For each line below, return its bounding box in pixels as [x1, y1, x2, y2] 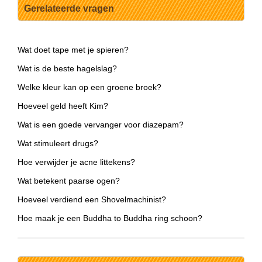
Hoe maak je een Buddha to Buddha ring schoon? [18, 213, 202, 223]
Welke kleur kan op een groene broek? [18, 82, 161, 92]
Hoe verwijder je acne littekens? [18, 157, 135, 167]
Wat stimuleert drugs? [18, 139, 98, 149]
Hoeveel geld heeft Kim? [18, 101, 108, 111]
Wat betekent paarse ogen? [18, 176, 120, 186]
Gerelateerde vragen [24, 4, 114, 14]
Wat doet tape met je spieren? [18, 45, 129, 55]
